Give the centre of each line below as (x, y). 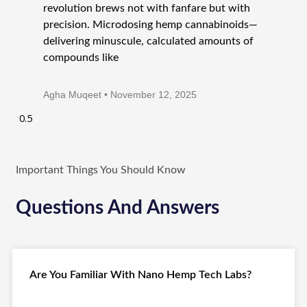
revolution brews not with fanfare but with (147, 8)
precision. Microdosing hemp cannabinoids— (150, 24)
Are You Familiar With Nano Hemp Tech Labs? (140, 275)
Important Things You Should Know (101, 170)
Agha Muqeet (74, 94)
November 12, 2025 (152, 94)
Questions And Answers (118, 208)
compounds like (81, 57)
